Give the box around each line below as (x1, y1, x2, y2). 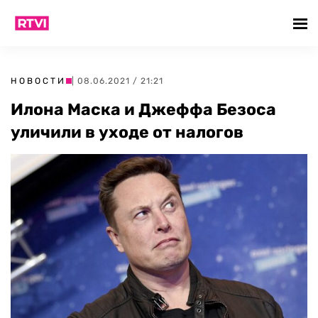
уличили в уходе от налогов (11, 122, 243, 142)
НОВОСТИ (11, 76, 66, 86)
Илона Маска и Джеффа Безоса (11, 99, 276, 119)
